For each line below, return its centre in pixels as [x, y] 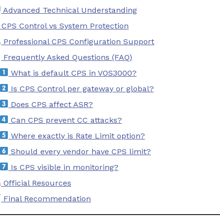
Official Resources [36, 183]
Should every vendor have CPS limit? [80, 151]
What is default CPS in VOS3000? [73, 73]
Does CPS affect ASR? [51, 104]
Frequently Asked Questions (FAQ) [67, 57]
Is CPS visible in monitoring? [64, 167]
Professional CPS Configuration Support [78, 41]
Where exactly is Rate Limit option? [77, 136]
